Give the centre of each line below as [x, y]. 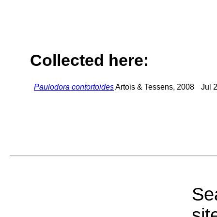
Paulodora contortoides [74, 87]
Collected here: [89, 60]
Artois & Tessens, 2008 [154, 87]
